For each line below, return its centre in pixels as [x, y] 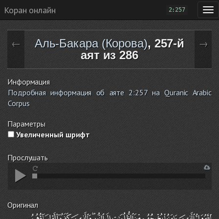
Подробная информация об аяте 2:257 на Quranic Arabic [110, 92]
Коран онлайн [30, 10]
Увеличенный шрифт [52, 134]
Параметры [27, 124]
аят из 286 [109, 55]
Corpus [19, 103]
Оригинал [23, 205]
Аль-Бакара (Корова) [91, 43]
